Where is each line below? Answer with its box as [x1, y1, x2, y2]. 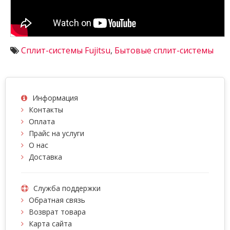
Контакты [29, 105, 63, 115]
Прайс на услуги [29, 128, 84, 139]
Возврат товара [29, 207, 86, 217]
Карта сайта [29, 219, 72, 229]
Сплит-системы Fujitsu [21, 45, 110, 56]
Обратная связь [29, 195, 85, 205]
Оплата [29, 117, 55, 127]
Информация [32, 93, 78, 103]
